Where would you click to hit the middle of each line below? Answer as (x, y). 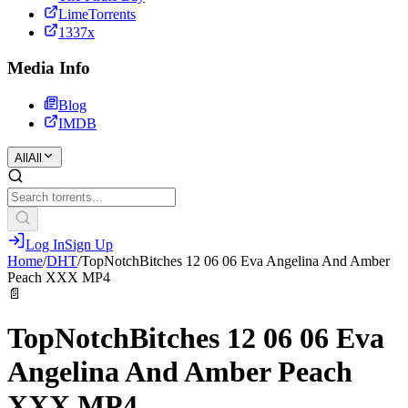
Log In (45, 244)
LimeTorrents (97, 15)
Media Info (49, 68)
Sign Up (89, 244)
